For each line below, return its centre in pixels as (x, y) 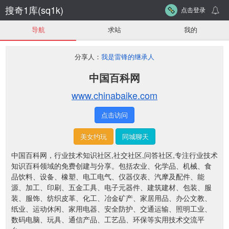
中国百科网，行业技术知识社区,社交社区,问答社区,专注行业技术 (114, 155)
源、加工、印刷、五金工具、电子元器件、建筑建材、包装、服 (111, 187)
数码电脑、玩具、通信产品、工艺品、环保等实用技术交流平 (108, 219)
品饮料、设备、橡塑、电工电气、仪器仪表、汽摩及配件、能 (108, 176)
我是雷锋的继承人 (128, 56)
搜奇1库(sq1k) (34, 10)
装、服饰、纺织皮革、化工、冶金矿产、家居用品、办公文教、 (111, 198)
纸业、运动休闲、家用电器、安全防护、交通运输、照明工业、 (111, 209)
